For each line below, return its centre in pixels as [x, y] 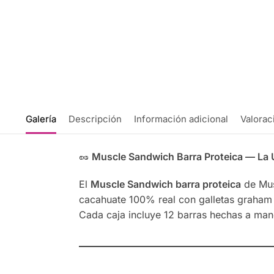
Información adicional [181, 119]
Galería [41, 119]
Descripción [95, 119]
